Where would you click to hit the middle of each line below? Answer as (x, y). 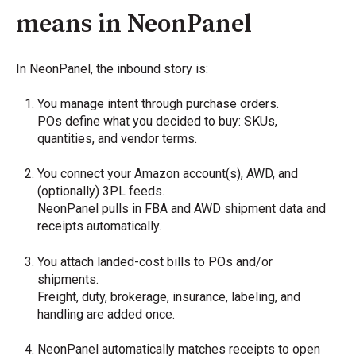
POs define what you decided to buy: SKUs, (158, 121)
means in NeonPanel (134, 25)
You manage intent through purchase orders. (159, 103)
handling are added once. (106, 314)
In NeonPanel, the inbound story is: (112, 68)
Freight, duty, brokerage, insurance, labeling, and (169, 296)
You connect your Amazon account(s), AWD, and (168, 174)
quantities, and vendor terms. (118, 138)
